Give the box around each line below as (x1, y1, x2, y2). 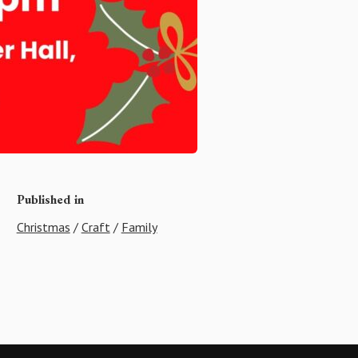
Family (121, 219, 157, 236)
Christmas (16, 219, 70, 236)
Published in (16, 191, 84, 209)
